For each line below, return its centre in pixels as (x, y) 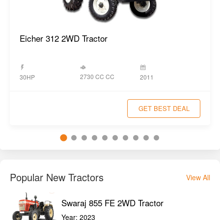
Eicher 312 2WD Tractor (64, 38)
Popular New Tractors (57, 177)
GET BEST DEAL (164, 108)
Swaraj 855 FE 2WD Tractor (112, 202)
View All (198, 178)
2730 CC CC (97, 77)
